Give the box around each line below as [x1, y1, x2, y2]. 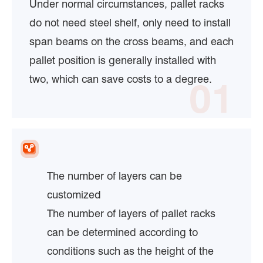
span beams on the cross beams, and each [29, 35, 234, 48]
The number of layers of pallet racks [47, 207, 215, 220]
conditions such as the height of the [47, 244, 214, 257]
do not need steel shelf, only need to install [29, 16, 231, 29]
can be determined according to [47, 225, 198, 238]
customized [47, 188, 101, 201]
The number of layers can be [47, 169, 182, 182]
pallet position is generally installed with [29, 53, 216, 66]
